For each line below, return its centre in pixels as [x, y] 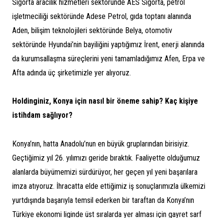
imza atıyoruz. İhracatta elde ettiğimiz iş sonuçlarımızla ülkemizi [109, 186]
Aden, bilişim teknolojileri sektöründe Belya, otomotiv [92, 30]
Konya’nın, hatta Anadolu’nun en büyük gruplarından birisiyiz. [101, 144]
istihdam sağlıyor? [42, 115]
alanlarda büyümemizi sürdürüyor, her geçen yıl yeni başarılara [105, 172]
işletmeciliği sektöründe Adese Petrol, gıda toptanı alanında [102, 16]
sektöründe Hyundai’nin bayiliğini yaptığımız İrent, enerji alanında [108, 44]
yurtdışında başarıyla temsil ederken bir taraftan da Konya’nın [103, 200]
